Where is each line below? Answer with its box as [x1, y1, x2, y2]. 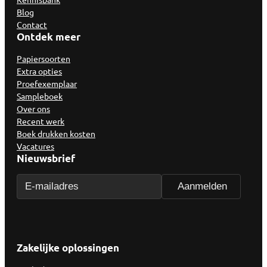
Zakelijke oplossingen [17, 241, 119, 254]
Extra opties [17, 65, 62, 76]
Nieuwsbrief [17, 151, 75, 164]
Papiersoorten [17, 52, 70, 64]
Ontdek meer [17, 30, 80, 43]
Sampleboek [17, 90, 63, 101]
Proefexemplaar [17, 77, 77, 89]
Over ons [17, 103, 50, 114]
